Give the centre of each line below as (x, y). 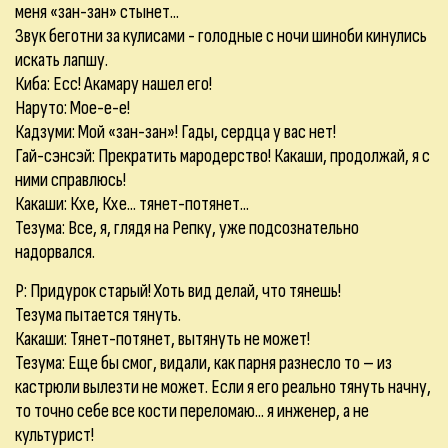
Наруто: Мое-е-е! (72, 108)
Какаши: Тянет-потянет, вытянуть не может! (162, 339)
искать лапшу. (61, 60)
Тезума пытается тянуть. (98, 315)
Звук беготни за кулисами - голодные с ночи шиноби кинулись (221, 36)
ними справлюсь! (70, 180)
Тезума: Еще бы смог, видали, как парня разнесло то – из (203, 363)
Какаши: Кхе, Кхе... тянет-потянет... (132, 204)
